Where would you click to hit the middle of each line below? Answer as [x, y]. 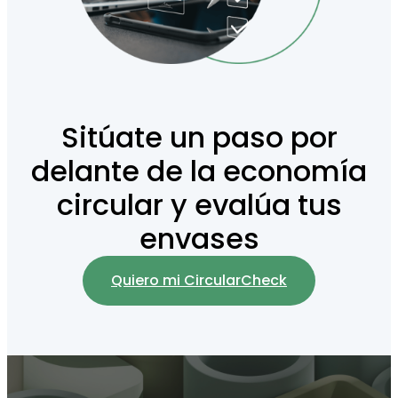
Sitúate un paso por [199, 138]
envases [199, 239]
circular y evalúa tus [199, 205]
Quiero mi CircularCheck [199, 281]
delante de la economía [199, 171]
